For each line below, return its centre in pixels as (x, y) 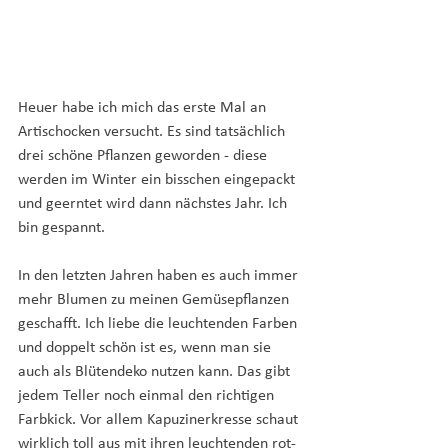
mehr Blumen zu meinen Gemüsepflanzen (155, 300)
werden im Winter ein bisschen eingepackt (158, 180)
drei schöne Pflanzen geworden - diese (144, 156)
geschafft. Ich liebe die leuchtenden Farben (159, 324)
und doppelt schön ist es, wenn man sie (146, 348)
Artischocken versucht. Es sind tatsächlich (153, 132)
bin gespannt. (61, 228)
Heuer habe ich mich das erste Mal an (144, 108)
